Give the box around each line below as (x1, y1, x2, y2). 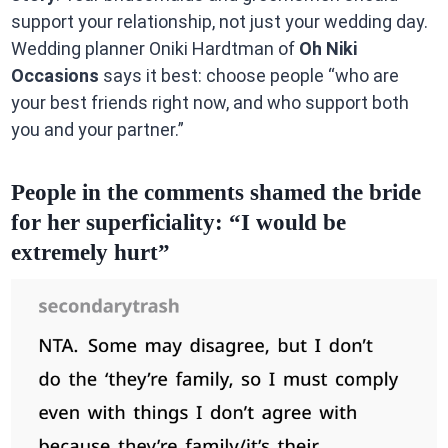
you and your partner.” (10, 119, 184, 141)
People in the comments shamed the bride (10, 179, 421, 205)
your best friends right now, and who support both (10, 92, 409, 114)
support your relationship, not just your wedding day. (10, 11, 428, 33)
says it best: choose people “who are (98, 65, 399, 87)
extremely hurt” (10, 239, 170, 265)
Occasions (10, 65, 99, 87)
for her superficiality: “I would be (10, 209, 346, 235)
